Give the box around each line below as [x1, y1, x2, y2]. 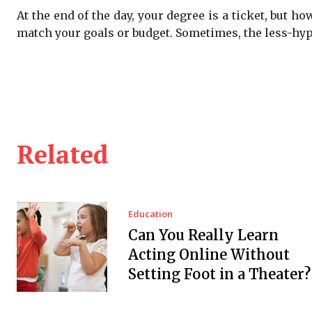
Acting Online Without [127, 245, 290, 263]
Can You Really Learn [127, 226, 279, 244]
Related [17, 137, 109, 171]
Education [127, 207, 173, 220]
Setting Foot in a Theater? [127, 265, 311, 283]
